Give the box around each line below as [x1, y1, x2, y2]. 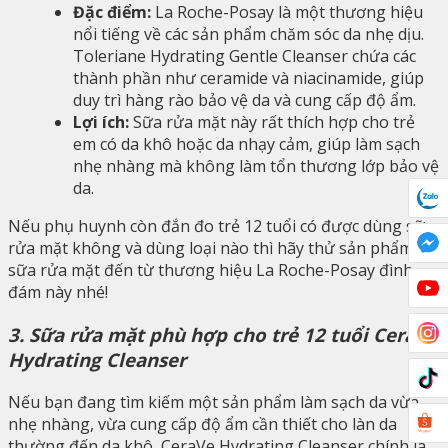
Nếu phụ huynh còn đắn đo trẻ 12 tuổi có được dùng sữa [8, 215, 434, 238]
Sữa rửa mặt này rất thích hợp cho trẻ [129, 111, 415, 134]
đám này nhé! [8, 281, 108, 304]
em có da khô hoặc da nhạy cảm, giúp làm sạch [73, 133, 420, 156]
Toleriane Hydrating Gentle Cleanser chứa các [73, 45, 416, 68]
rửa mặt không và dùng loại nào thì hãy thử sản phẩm [8, 237, 413, 260]
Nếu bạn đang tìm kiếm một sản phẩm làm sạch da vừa [8, 390, 419, 413]
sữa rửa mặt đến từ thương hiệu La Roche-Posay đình [8, 259, 413, 282]
